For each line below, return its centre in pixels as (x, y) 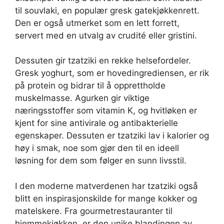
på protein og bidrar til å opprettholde (90, 86)
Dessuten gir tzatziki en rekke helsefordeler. (103, 61)
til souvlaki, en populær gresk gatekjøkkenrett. (107, 10)
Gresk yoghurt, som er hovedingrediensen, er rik (112, 73)
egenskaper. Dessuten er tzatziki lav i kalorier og (112, 136)
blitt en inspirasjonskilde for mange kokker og (106, 198)
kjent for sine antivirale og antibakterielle (96, 123)
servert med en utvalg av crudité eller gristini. (106, 35)
